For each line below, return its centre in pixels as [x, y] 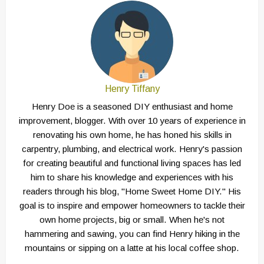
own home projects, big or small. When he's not [132, 220]
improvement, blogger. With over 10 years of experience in [132, 121]
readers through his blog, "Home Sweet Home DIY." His [132, 192]
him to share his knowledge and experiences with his [132, 177]
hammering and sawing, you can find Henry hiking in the [132, 234]
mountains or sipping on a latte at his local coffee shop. [132, 248]
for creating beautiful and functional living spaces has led [132, 163]
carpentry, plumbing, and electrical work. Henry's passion [132, 149]
